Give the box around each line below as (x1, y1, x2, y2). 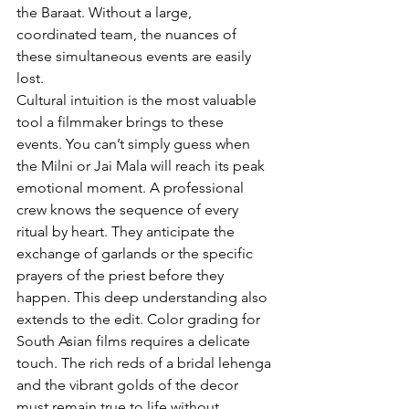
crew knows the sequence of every (16, 200, 242, 218)
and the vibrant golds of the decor (16, 375, 242, 393)
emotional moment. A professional (16, 178, 247, 196)
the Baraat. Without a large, (16, 3, 195, 21)
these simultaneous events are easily (16, 47, 255, 65)
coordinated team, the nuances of (16, 25, 240, 43)
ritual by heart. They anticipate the (16, 222, 238, 240)
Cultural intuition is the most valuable (16, 90, 260, 109)
